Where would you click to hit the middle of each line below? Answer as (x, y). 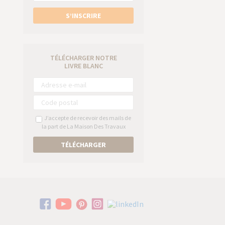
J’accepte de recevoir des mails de (87, 118)
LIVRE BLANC (83, 66)
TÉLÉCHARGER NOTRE (83, 58)
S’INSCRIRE (83, 16)
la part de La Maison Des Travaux (83, 127)
